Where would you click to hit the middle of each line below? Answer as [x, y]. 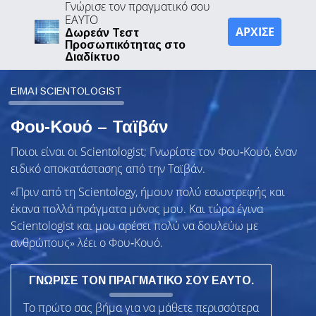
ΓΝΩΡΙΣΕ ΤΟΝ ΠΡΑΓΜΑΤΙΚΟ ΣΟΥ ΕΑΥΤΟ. [141, 280]
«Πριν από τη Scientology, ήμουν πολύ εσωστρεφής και [148, 192]
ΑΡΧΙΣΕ [255, 31]
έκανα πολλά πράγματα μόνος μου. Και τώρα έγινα [137, 209]
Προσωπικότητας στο [125, 45]
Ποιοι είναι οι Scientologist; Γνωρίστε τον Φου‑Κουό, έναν [154, 151]
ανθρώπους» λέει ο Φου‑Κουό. [87, 243]
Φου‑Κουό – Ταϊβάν [90, 126]
